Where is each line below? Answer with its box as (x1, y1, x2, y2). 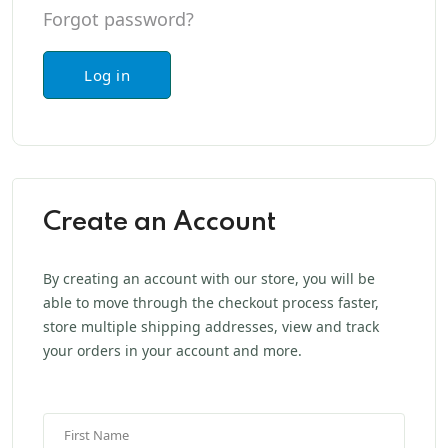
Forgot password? (43, 6, 194, 31)
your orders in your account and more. (43, 340, 302, 360)
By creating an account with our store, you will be (43, 268, 375, 288)
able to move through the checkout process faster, (43, 292, 379, 312)
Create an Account (43, 208, 276, 236)
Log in (84, 64, 130, 85)
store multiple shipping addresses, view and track (43, 316, 379, 336)
